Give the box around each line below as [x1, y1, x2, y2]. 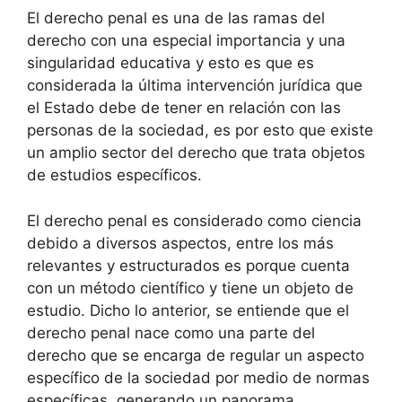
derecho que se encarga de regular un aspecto [27, 345, 364, 364]
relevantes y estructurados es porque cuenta [27, 256, 350, 275]
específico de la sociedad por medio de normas [27, 368, 370, 387]
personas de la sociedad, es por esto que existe [27, 121, 373, 139]
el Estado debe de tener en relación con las [27, 99, 341, 117]
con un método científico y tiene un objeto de [27, 278, 354, 297]
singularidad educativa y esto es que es [27, 54, 314, 72]
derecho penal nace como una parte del [27, 323, 315, 342]
